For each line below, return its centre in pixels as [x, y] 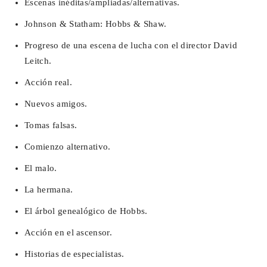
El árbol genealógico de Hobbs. [86, 211]
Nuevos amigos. [56, 104]
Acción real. [48, 83]
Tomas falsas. [51, 125]
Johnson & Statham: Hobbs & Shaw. [96, 24]
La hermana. [49, 190]
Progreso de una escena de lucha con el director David [131, 46]
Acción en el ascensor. [69, 233]
